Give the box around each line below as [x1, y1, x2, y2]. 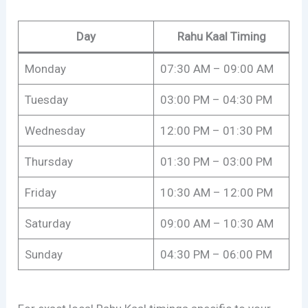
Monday [24, 61, 66, 76]
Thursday [24, 154, 73, 168]
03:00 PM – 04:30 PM [159, 92, 272, 107]
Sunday [24, 247, 63, 261]
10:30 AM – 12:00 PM [159, 185, 273, 199]
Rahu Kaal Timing [177, 29, 266, 43]
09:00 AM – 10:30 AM [159, 216, 274, 230]
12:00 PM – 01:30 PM [159, 123, 272, 137]
